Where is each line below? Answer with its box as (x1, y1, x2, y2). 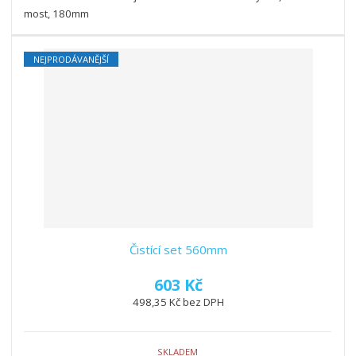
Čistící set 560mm (129, 242, 227, 258)
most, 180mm (24, 6, 90, 21)
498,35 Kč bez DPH (132, 295, 224, 310)
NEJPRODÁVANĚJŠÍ (33, 53, 110, 66)
